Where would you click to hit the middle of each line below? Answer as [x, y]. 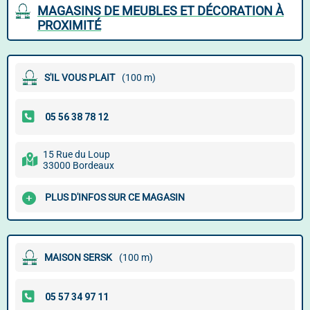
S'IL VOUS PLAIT [80, 77]
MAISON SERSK [78, 257]
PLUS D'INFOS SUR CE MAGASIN [115, 198]
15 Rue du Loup [76, 154]
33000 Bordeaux [79, 165]
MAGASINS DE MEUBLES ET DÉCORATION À [161, 11]
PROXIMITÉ [69, 25]
